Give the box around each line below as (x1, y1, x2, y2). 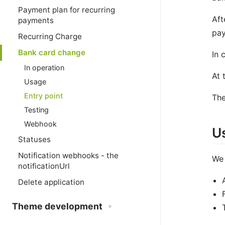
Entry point (24, 91, 63, 100)
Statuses (18, 134, 51, 144)
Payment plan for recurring (18, 5, 115, 15)
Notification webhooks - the (18, 150, 119, 160)
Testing (24, 105, 49, 115)
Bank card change (18, 48, 85, 58)
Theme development (12, 201, 102, 212)
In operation (24, 63, 64, 72)
